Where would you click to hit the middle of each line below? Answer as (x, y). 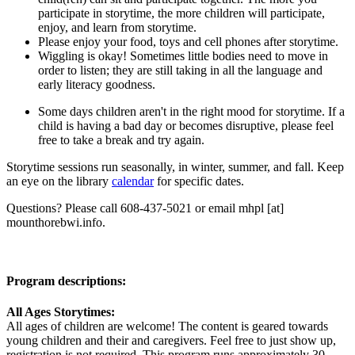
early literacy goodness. (98, 85)
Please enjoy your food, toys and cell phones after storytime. (190, 42)
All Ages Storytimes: (61, 311)
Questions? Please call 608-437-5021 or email (122, 208)
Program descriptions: (66, 281)
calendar (133, 181)
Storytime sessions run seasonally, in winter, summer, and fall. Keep (175, 167)
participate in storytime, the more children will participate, (181, 13)
